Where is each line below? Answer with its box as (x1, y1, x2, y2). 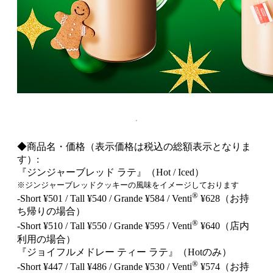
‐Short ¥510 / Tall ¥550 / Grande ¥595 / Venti (17, 221, 192, 232)
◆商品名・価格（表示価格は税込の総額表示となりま (17, 141, 251, 152)
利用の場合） (17, 233, 76, 244)
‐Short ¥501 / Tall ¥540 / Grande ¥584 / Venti (17, 193, 192, 204)
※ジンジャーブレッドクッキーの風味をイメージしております (17, 180, 239, 190)
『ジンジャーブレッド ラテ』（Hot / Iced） (17, 167, 204, 178)
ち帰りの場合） (17, 206, 85, 217)
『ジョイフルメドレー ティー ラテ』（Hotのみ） (17, 246, 232, 257)
